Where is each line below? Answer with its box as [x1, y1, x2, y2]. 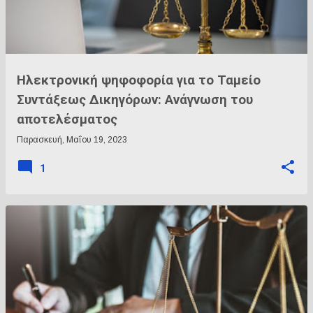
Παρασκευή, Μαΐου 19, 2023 [17, 135, 127, 145]
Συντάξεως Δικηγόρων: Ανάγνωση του [17, 92, 253, 108]
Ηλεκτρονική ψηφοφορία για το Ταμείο [17, 73, 261, 88]
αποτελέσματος [17, 112, 117, 127]
